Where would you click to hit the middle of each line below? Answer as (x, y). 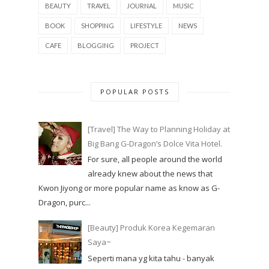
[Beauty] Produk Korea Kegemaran (152, 228)
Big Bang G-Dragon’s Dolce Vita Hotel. (155, 143)
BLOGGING (96, 45)
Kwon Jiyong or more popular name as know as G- (129, 188)
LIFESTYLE (146, 25)
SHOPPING (98, 25)
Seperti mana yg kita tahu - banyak (151, 258)
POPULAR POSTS (134, 91)
